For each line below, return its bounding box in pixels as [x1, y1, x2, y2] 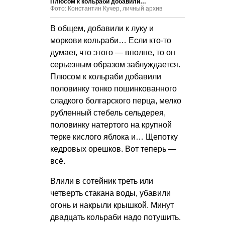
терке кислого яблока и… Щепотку [50, 133, 178, 142]
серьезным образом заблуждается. [50, 60, 180, 69]
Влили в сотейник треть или [50, 177, 153, 186]
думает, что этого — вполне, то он [50, 48, 175, 57]
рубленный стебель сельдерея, [50, 108, 166, 118]
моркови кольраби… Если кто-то [50, 36, 171, 45]
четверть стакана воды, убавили [50, 189, 171, 198]
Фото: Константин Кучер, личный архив [50, 5, 162, 13]
